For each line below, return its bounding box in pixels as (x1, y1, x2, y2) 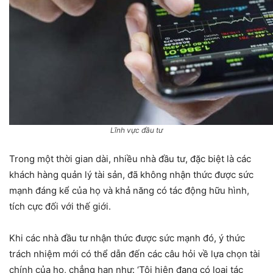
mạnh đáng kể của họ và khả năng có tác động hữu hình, (9, 184, 249, 196)
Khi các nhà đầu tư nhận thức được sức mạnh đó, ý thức (9, 232, 245, 244)
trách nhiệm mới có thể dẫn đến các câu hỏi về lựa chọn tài (9, 247, 260, 260)
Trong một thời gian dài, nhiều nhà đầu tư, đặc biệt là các (9, 152, 251, 165)
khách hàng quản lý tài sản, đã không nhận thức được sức (9, 168, 253, 180)
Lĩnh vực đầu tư (110, 125, 163, 135)
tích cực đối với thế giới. (9, 200, 111, 212)
